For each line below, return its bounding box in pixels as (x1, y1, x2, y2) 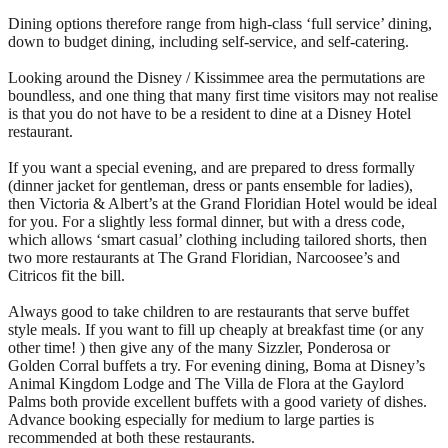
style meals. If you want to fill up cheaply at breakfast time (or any (8, 320, 424, 338)
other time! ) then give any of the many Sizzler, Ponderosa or (8, 338, 390, 356)
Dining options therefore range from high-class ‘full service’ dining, (8, 14, 432, 32)
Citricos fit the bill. (8, 266, 125, 284)
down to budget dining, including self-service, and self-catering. (8, 32, 409, 50)
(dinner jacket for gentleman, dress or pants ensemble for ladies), (8, 176, 413, 194)
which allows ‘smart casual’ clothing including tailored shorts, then (8, 230, 427, 248)
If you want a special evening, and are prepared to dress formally (8, 158, 415, 176)
